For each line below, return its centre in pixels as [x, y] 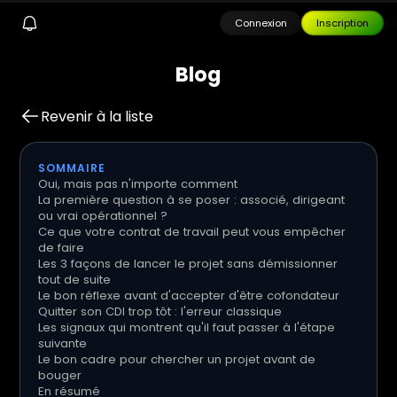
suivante [63, 343]
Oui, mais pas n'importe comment [138, 183]
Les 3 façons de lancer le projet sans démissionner [188, 263]
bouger [60, 375]
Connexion [261, 23]
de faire [62, 247]
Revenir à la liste [97, 116]
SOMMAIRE [72, 167]
